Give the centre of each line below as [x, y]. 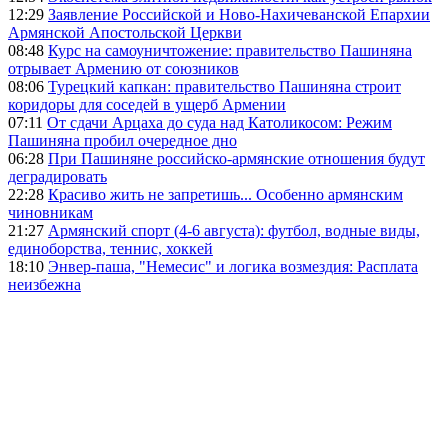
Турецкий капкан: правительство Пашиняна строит [224, 86]
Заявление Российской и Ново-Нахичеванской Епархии [239, 14]
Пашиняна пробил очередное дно [122, 140]
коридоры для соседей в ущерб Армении [147, 104]
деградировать [57, 176]
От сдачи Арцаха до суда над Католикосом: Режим [219, 122]
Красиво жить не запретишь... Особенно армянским [225, 194]
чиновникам [50, 212]
